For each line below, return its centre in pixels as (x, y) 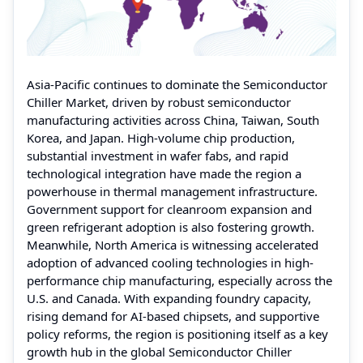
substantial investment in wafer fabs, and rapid (158, 155)
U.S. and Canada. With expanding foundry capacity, (169, 298)
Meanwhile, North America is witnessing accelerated (173, 244)
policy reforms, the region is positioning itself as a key (177, 333)
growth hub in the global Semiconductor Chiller (159, 351)
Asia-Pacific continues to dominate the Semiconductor (177, 84)
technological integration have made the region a (164, 173)
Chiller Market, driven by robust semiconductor (159, 102)
